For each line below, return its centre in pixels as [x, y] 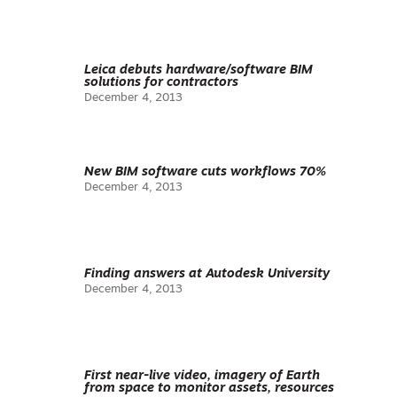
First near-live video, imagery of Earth [202, 376]
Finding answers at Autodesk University [207, 274]
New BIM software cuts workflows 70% [205, 172]
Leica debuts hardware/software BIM [198, 70]
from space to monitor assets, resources [209, 389]
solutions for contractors [161, 83]
